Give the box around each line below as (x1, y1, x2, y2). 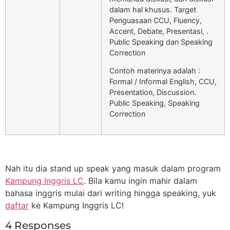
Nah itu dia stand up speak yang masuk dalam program (5, 163, 221, 174)
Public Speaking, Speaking (109, 99, 200, 108)
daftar (5, 200, 29, 211)
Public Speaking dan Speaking (109, 37, 213, 46)
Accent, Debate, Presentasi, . (109, 26, 208, 35)
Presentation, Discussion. (109, 88, 196, 97)
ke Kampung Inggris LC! (29, 200, 124, 211)
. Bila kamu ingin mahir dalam (84, 176, 197, 186)
